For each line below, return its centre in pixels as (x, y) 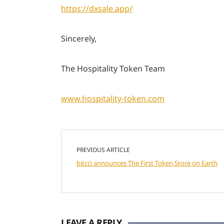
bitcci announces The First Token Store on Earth (147, 163)
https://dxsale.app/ (97, 8)
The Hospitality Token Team (113, 68)
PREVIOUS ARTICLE (103, 150)
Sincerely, (79, 38)
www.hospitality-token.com (113, 98)
